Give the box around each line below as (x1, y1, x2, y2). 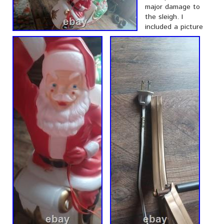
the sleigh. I (145, 12, 183, 22)
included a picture (145, 22, 203, 32)
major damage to (145, 2, 200, 12)
